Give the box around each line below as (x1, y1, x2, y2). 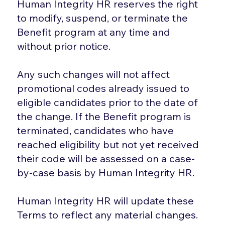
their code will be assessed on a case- (17, 152, 195, 165)
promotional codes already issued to (17, 81, 190, 94)
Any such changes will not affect (17, 67, 170, 80)
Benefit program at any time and (17, 25, 171, 38)
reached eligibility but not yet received (17, 138, 199, 151)
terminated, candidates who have (17, 124, 174, 137)
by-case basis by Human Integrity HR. (17, 166, 195, 179)
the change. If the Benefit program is (17, 109, 191, 123)
